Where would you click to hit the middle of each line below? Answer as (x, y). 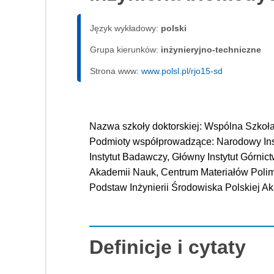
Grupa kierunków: (125, 50)
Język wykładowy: (125, 28)
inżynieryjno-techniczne (211, 50)
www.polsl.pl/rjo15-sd (182, 71)
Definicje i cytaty (168, 247)
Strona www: (116, 71)
